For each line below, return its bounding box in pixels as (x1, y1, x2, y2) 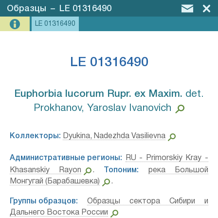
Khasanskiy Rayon (10, 167, 82, 174)
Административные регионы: (10, 155, 122, 162)
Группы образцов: (10, 198, 78, 205)
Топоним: (104, 167, 139, 174)
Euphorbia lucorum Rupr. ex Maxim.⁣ (14, 90, 182, 99)
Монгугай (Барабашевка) (10, 178, 100, 185)
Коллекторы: (10, 133, 61, 140)
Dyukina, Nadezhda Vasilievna (63, 133, 165, 140)
